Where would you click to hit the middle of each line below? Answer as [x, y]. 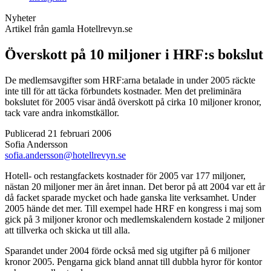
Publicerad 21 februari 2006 [58, 133]
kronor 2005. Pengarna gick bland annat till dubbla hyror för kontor [133, 261]
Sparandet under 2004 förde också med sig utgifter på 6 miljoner [127, 250]
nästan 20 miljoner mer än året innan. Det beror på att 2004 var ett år [135, 186]
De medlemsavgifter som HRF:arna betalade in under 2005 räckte [130, 80]
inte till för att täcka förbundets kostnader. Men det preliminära [123, 91]
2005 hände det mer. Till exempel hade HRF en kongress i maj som [133, 208]
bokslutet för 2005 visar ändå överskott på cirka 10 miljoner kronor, [133, 102]
